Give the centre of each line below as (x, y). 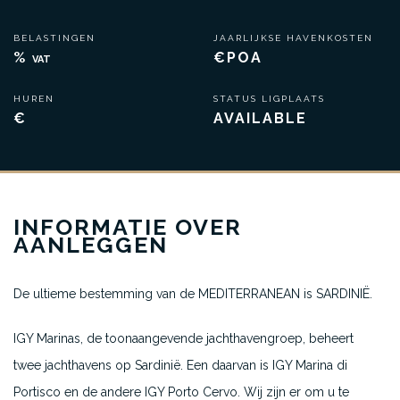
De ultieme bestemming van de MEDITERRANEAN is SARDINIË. (193, 294)
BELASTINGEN (57, 38)
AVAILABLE (260, 118)
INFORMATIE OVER (128, 227)
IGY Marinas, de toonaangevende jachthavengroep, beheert (183, 338)
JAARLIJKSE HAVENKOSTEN (293, 38)
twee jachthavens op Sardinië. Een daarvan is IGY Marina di (180, 365)
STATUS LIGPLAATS (269, 99)
